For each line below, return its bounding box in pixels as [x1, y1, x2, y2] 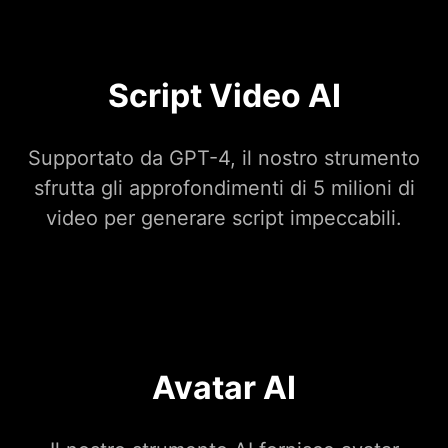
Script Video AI [107, 76, 341, 116]
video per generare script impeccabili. [46, 206, 402, 231]
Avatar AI [152, 368, 296, 408]
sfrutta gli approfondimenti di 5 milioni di [33, 176, 415, 201]
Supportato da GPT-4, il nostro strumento [28, 146, 420, 171]
